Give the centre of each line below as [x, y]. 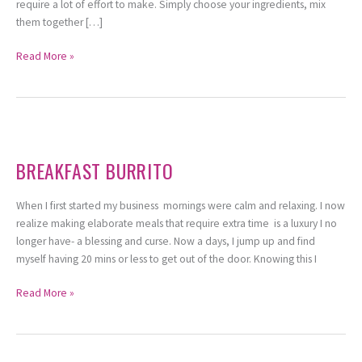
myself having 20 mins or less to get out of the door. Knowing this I [166, 259]
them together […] [59, 22]
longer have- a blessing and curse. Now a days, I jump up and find [166, 241]
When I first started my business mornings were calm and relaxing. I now [181, 205]
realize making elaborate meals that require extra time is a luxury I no [177, 223]
